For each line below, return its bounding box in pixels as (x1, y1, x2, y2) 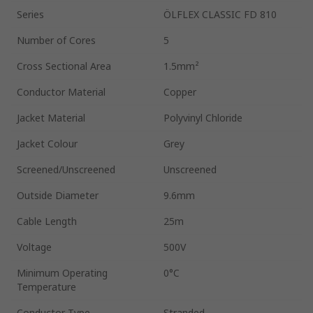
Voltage (17, 240, 52, 254)
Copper (163, 85, 196, 99)
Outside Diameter (17, 188, 99, 202)
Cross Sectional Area (17, 59, 111, 73)
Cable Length (17, 214, 77, 228)
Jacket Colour (17, 136, 78, 150)
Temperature (17, 279, 76, 293)
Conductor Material (17, 85, 105, 99)
